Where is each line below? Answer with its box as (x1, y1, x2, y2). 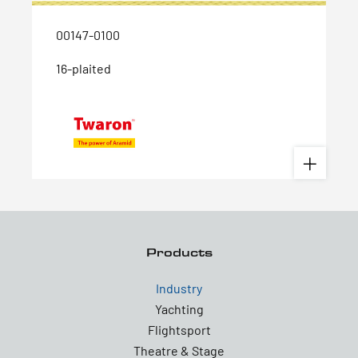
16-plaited (56, 60, 111, 76)
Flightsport (147, 321, 211, 337)
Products (145, 244, 213, 260)
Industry (156, 280, 202, 296)
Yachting (154, 300, 204, 316)
